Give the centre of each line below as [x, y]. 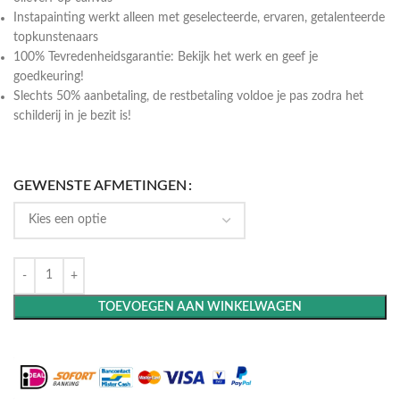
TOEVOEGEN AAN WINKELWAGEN [200, 307]
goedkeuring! [49, 76]
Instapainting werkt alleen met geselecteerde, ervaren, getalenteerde [199, 17]
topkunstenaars [56, 37]
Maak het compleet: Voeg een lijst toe [139, 347]
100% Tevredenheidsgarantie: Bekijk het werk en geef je [166, 57]
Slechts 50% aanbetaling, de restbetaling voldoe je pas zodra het [188, 96]
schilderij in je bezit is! [72, 116]
